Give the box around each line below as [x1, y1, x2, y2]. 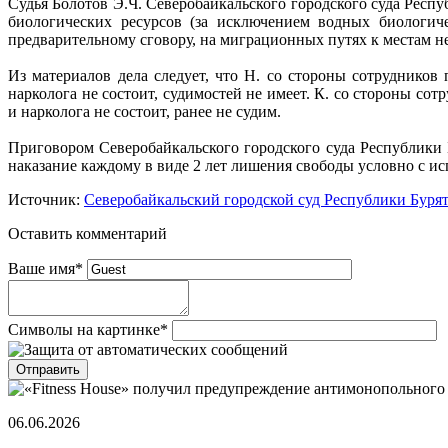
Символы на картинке [8, 321, 160, 339]
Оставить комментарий [8, 225, 167, 243]
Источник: [8, 191, 84, 209]
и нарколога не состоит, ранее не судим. [8, 103, 281, 121]
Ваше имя [8, 260, 75, 278]
